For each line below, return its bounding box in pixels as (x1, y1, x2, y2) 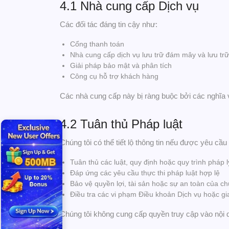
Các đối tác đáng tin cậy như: (60, 20, 157, 29)
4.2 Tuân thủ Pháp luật (60, 117, 182, 131)
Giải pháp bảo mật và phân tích (70, 61, 172, 70)
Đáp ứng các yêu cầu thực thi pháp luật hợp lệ (70, 169, 220, 177)
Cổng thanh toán (70, 40, 124, 48)
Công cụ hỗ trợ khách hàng (70, 72, 158, 80)
